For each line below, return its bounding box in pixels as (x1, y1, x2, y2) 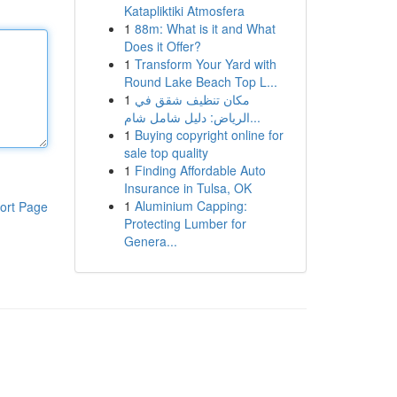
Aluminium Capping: (134, 197, 247, 214)
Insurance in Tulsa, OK (123, 179, 252, 197)
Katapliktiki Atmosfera (123, 2, 245, 19)
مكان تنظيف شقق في (134, 90, 250, 108)
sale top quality (123, 144, 208, 161)
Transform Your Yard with (134, 55, 276, 73)
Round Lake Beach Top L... (123, 73, 277, 90)
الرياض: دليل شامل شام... (249, 108, 261, 126)
